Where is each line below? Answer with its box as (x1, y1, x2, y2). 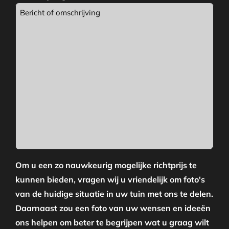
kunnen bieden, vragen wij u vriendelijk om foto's (15, 174, 205, 185)
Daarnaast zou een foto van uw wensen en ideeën (15, 203, 211, 214)
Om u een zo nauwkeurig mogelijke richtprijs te (15, 160, 197, 171)
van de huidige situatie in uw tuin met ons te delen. (15, 189, 213, 199)
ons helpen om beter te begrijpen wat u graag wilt (15, 217, 209, 228)
